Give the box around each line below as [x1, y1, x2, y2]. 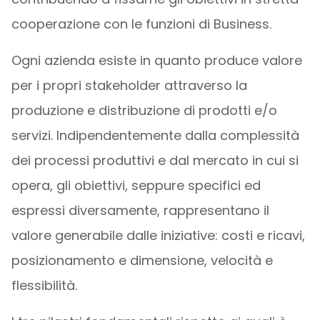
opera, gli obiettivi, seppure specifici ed [11, 176, 261, 194]
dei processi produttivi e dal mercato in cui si [11, 151, 299, 169]
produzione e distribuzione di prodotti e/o [11, 101, 277, 119]
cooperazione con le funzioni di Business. [11, 14, 271, 33]
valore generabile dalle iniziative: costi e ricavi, [11, 226, 305, 244]
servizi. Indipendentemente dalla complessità [11, 126, 299, 144]
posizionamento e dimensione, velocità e [11, 251, 273, 269]
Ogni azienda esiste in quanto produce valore [11, 51, 302, 69]
